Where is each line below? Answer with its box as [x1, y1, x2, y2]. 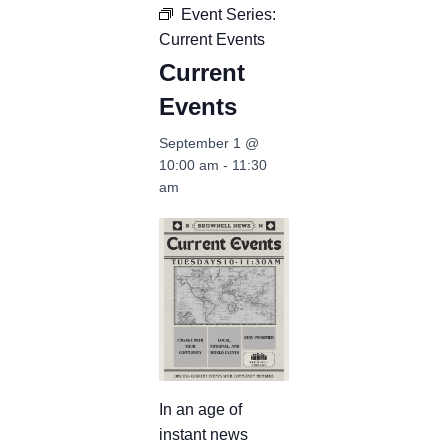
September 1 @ [159, 135, 259, 151]
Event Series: [181, 6, 276, 23]
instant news [159, 425, 248, 443]
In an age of [159, 400, 242, 418]
